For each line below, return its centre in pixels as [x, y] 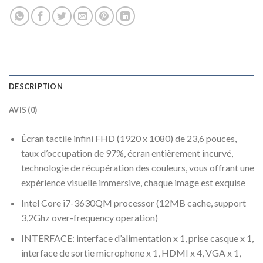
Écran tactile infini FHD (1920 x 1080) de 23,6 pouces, [129, 139]
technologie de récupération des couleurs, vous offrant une [137, 168]
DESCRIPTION [36, 87]
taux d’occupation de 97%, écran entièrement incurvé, [127, 153]
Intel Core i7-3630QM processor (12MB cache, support [133, 203]
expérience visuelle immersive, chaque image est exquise [133, 183]
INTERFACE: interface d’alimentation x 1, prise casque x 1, [137, 238]
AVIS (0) [23, 110]
